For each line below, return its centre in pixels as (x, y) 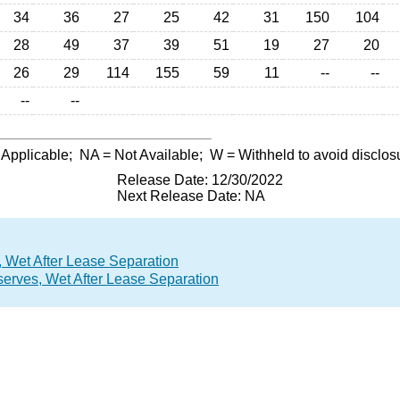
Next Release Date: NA (191, 196)
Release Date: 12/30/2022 (200, 180)
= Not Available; (154, 155)
